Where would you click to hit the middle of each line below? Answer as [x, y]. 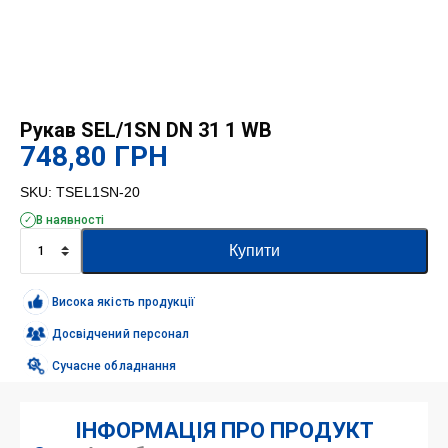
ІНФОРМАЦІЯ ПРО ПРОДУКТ [224, 430]
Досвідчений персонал [121, 333]
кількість [53, 350]
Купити [254, 250]
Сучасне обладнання [114, 365]
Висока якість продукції [124, 301]
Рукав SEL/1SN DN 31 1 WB [146, 129]
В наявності [70, 219]
